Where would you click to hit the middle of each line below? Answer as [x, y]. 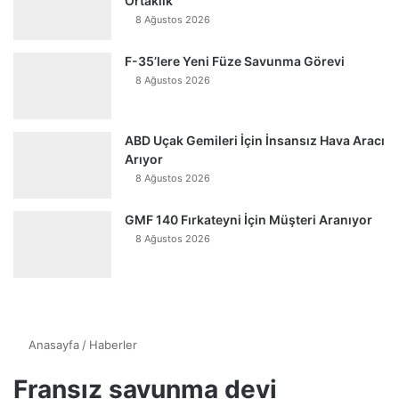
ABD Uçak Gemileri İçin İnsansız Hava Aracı [255, 141]
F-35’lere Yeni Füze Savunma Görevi [235, 61]
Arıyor [144, 159]
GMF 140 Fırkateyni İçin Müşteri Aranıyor [248, 220]
